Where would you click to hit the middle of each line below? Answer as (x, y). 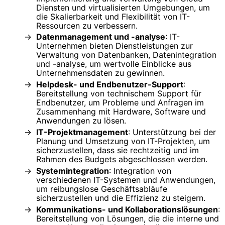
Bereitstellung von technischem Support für (119, 94)
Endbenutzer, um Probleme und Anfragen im (120, 103)
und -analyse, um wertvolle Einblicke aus (114, 64)
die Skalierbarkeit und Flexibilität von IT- (113, 16)
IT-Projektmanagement (82, 132)
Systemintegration (73, 171)
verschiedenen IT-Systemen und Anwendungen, (126, 180)
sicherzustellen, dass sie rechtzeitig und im (118, 150)
